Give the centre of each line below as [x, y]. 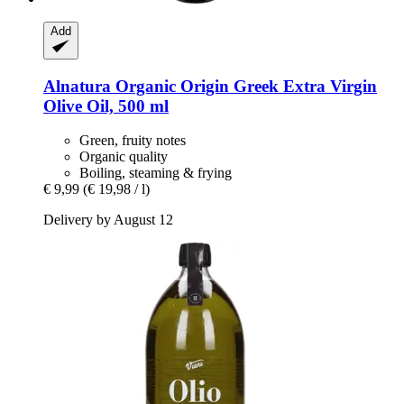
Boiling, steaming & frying [156, 173]
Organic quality [124, 157]
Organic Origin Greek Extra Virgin [244, 86]
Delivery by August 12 [108, 220]
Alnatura [77, 86]
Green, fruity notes [133, 141]
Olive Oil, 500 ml [106, 106]
